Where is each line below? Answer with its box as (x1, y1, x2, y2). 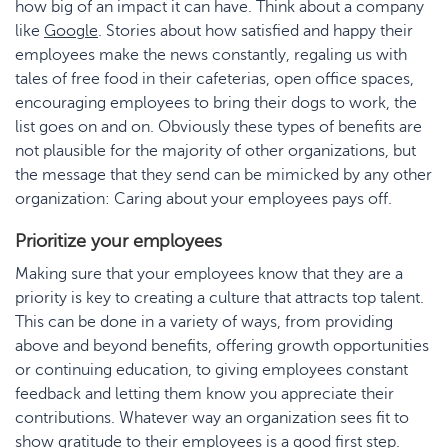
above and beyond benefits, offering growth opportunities (15, 337, 429, 355)
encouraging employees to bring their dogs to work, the (15, 94, 417, 112)
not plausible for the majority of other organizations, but (15, 142, 416, 160)
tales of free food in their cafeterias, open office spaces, (15, 70, 414, 88)
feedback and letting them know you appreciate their (15, 385, 394, 403)
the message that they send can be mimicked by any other (15, 166, 432, 184)
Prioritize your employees (15, 231, 222, 251)
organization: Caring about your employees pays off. (15, 190, 392, 208)
